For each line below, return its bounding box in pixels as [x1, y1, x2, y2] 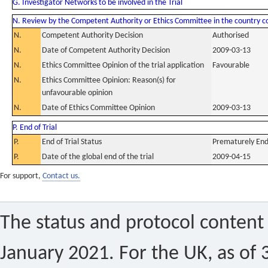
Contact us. [42, 172, 80, 181]
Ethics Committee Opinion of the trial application [42, 61, 204, 70]
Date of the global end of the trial [42, 153, 154, 162]
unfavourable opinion [42, 89, 112, 98]
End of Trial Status [42, 138, 102, 147]
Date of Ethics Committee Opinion [42, 103, 155, 112]
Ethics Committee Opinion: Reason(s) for [42, 76, 176, 85]
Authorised [212, 31, 249, 40]
